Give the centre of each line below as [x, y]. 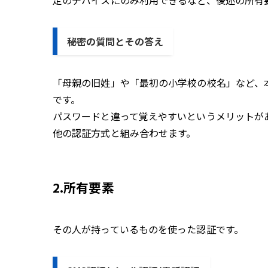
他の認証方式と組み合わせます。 [124, 133]
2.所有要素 [83, 187]
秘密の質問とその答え [115, 42]
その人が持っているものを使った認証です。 [148, 229]
